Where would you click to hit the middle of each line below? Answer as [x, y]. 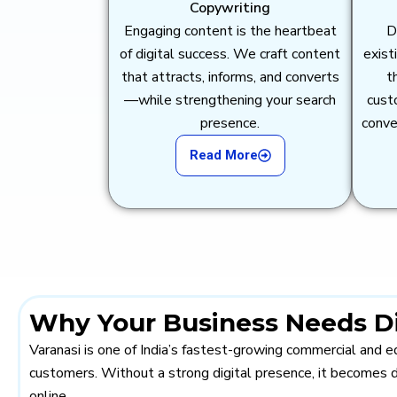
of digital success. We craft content [230, 54]
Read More [223, 156]
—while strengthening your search [230, 101]
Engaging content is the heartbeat [230, 31]
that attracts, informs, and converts [230, 78]
